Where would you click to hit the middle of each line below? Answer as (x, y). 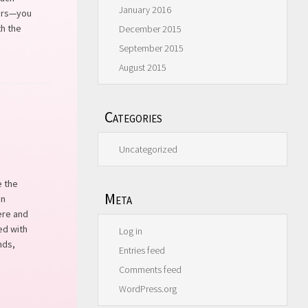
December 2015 (150, 29)
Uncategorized (148, 149)
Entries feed (142, 250)
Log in (131, 231)
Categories (133, 117)
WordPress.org (148, 289)
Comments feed (150, 269)
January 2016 (145, 10)
